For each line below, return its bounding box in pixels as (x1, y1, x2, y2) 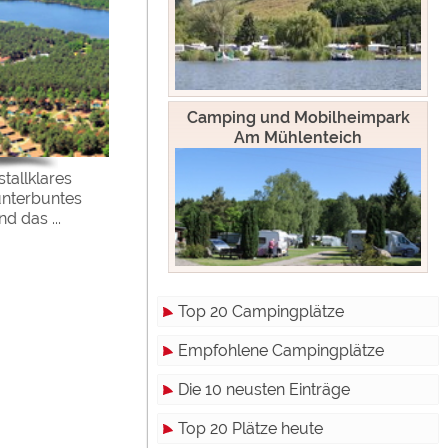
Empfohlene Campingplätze (178, 340, 384, 360)
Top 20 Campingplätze (178, 301, 344, 321)
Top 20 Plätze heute (178, 418, 323, 438)
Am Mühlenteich (234, 127, 362, 147)
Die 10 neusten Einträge (178, 379, 350, 399)
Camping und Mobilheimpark (186, 107, 410, 127)
